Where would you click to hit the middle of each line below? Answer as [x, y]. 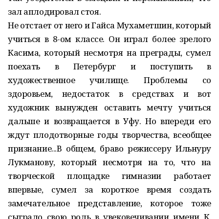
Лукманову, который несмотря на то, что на [109, 162]
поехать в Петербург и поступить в [109, 66]
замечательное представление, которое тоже [109, 203]
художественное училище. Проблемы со [109, 80]
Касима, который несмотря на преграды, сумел [109, 53]
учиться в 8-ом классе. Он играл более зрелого [109, 39]
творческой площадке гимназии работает [109, 176]
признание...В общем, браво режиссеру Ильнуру [109, 148]
